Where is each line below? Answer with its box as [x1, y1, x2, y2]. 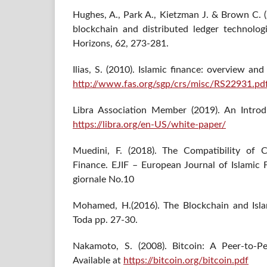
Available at [73, 256, 123, 266]
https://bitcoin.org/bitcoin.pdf [123, 256, 249, 266]
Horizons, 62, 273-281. [73, 39, 169, 49]
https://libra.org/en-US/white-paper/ [73, 120, 226, 130]
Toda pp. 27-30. [73, 215, 138, 225]
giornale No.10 [73, 175, 134, 185]
